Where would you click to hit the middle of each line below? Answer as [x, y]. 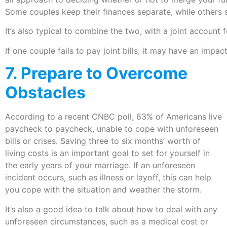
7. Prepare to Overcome [96, 73]
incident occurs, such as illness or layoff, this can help [108, 178]
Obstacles [45, 93]
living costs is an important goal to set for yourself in [107, 153]
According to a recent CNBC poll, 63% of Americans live [113, 117]
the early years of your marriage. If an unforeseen [100, 165]
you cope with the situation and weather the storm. [103, 190]
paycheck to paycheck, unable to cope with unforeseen [112, 129]
